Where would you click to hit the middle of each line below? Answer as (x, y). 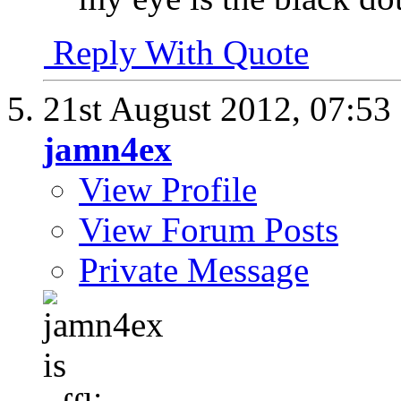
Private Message (194, 269)
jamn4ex (107, 149)
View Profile (168, 189)
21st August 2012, (176, 108)
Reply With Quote (176, 52)
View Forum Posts (209, 229)
